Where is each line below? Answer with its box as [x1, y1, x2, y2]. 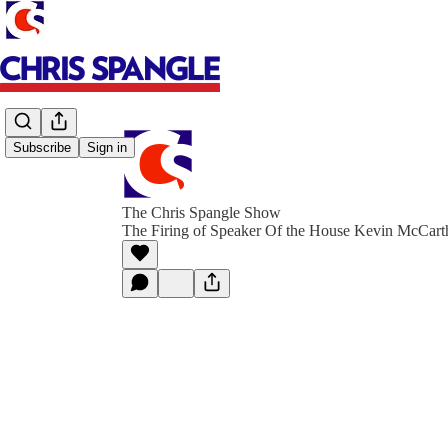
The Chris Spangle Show [122, 204, 281, 221]
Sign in [87, 140, 127, 156]
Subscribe [13, 140, 71, 156]
